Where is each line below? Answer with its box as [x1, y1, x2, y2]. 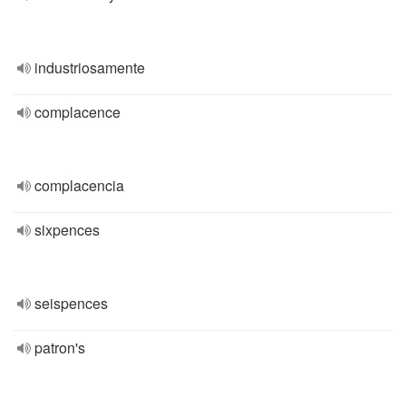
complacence [34, 101, 121, 122]
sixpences [34, 219, 100, 240]
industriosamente [34, 57, 145, 78]
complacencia [34, 175, 124, 196]
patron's [34, 337, 85, 358]
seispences [34, 293, 108, 314]
